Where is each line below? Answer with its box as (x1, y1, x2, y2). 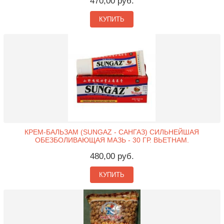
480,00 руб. (89, 151, 134, 161)
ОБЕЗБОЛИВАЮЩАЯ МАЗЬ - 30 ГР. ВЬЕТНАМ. (34, 136, 189, 144)
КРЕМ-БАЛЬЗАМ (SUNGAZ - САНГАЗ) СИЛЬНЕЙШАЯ (24, 128, 199, 136)
